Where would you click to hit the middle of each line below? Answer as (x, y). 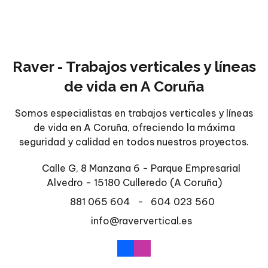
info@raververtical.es (141, 221)
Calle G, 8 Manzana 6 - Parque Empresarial (141, 168)
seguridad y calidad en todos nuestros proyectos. (134, 142)
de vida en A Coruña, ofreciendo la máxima (134, 128)
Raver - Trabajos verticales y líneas (134, 67)
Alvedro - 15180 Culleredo (108, 183)
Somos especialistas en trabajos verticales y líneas (134, 113)
